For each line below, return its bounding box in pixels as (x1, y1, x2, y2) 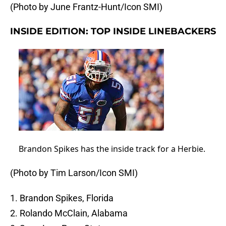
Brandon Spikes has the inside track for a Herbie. (18, 143, 205, 155)
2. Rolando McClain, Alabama (10, 208, 128, 219)
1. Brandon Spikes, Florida (10, 193, 114, 204)
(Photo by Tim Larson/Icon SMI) (10, 167, 138, 179)
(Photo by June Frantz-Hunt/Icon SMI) (10, 2, 162, 13)
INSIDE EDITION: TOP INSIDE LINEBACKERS (10, 26, 216, 37)
